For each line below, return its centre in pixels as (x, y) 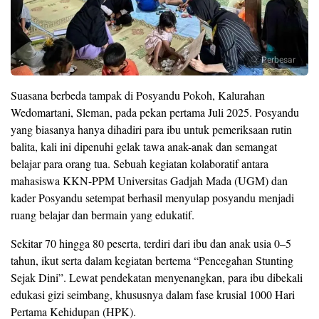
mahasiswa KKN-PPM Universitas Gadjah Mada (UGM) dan (149, 180)
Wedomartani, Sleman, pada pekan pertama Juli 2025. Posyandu (155, 112)
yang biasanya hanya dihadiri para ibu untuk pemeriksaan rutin (151, 129)
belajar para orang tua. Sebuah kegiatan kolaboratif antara (140, 163)
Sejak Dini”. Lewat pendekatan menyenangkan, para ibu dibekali (157, 277)
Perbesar (278, 59)
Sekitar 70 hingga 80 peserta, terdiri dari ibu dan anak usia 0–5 (151, 243)
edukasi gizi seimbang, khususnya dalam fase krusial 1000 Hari (153, 294)
